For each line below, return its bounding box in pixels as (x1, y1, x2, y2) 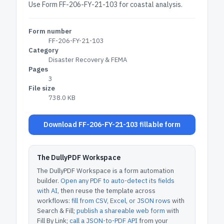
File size (28, 84, 55, 92)
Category (28, 46, 58, 54)
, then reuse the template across (57, 186, 155, 195)
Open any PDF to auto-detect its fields (60, 176, 174, 185)
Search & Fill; (37, 206, 75, 215)
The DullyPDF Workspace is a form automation (37, 166, 174, 175)
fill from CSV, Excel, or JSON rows (71, 196, 170, 205)
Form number (28, 27, 72, 35)
